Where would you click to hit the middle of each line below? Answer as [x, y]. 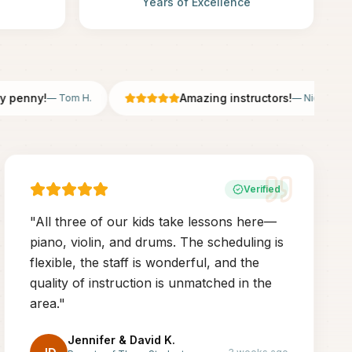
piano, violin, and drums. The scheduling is [157, 242]
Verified [262, 189]
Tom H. [51, 98]
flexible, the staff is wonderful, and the [145, 262]
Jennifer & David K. [122, 340]
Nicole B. [301, 98]
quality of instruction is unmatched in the [151, 283]
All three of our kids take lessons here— [156, 222]
